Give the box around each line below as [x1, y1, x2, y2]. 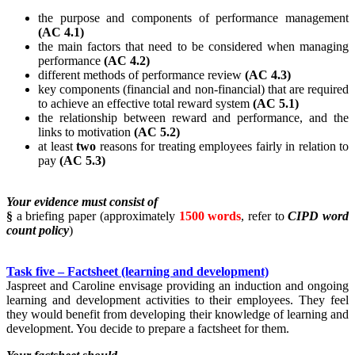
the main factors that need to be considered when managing [38, 40, 349, 54]
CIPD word [288, 209, 349, 223]
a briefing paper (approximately [16, 209, 179, 223]
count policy [6, 223, 69, 238]
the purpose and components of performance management [38, 11, 349, 25]
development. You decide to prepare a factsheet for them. [6, 322, 289, 336]
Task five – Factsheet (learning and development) [6, 265, 269, 279]
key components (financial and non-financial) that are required [38, 82, 349, 97]
